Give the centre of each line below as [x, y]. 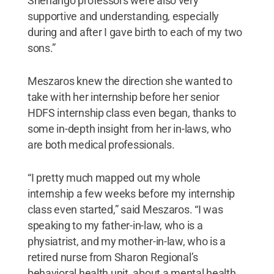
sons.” [42, 48]
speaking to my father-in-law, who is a [115, 225]
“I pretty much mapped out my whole [114, 177]
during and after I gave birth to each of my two [135, 32]
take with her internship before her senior [123, 97]
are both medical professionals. [101, 144]
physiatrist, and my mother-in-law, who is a [127, 241]
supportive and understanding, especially [123, 16]
